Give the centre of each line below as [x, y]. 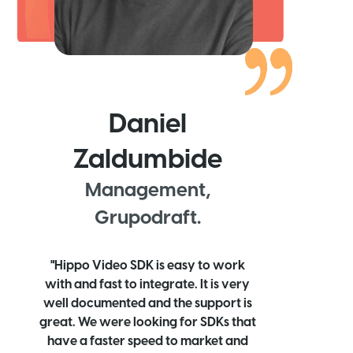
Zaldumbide [147, 160]
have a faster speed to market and [147, 342]
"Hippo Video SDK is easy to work [147, 266]
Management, [147, 191]
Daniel [147, 124]
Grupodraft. [147, 219]
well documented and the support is [147, 304]
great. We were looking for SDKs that [147, 323]
